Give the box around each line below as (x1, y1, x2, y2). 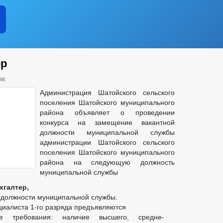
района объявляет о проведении (40, 109, 175, 116)
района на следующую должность (40, 158, 175, 166)
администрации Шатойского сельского (40, 138, 175, 146)
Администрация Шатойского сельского (40, 89, 175, 97)
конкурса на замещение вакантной (40, 118, 175, 126)
